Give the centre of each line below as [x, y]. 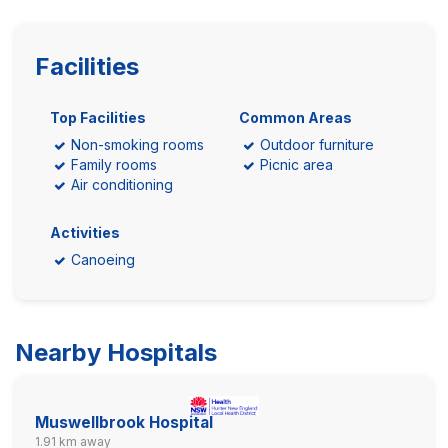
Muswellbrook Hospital [124, 422]
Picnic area [296, 164]
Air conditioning [122, 184]
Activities [85, 232]
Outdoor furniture [317, 144]
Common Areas [295, 117]
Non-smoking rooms [137, 144]
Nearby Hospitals [116, 352]
